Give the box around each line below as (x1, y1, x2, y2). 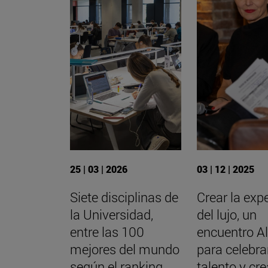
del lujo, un (197, 205, 257, 223)
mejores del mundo (70, 240, 179, 258)
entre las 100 (70, 223, 144, 240)
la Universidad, (70, 205, 153, 223)
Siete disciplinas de (70, 188, 178, 206)
